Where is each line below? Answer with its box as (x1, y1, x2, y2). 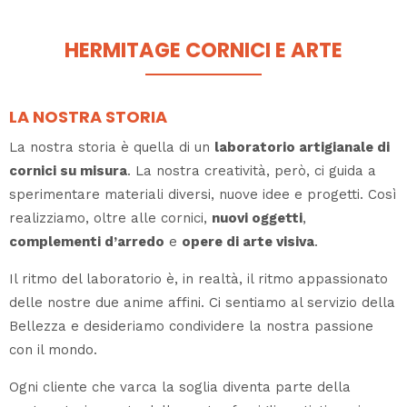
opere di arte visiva (182, 233, 314, 250)
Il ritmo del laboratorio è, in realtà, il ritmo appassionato (9, 270, 388, 287)
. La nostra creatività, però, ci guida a (127, 162, 376, 179)
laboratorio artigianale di (214, 138, 390, 155)
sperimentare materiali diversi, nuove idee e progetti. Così (9, 185, 396, 203)
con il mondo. (9, 341, 97, 358)
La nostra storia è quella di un (9, 138, 214, 155)
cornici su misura (9, 162, 127, 179)
